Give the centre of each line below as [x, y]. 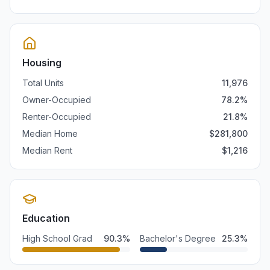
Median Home [50, 133]
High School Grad [57, 238]
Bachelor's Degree [178, 238]
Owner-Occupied [57, 100]
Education [46, 218]
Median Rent [47, 150]
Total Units [43, 83]
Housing [42, 63]
